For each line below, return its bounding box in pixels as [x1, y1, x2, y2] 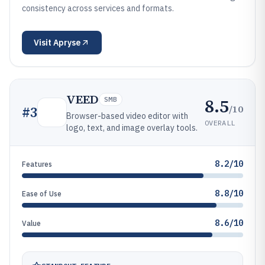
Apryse [53, 37, 80, 48]
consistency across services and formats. [22, 3, 174, 14]
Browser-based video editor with [66, 111, 188, 121]
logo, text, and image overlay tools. [66, 122, 198, 133]
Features [22, 160, 52, 169]
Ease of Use [22, 189, 62, 198]
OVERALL [205, 118, 235, 127]
